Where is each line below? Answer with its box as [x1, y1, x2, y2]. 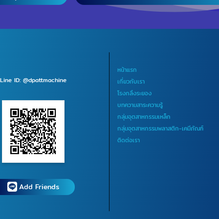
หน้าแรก [117, 65, 137, 75]
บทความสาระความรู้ [117, 100, 163, 110]
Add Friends [19, 181, 59, 193]
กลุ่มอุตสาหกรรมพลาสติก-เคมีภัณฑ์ [117, 124, 203, 133]
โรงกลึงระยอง [117, 88, 152, 98]
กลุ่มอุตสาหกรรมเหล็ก [117, 112, 171, 122]
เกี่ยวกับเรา [117, 77, 145, 87]
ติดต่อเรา [117, 135, 140, 145]
